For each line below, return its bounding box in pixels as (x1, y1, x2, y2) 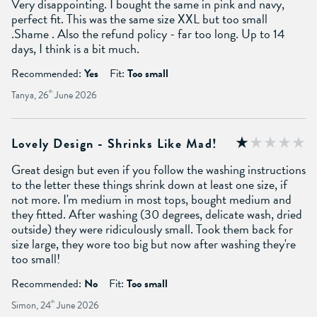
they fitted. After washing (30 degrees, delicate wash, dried (11, 204, 302, 224)
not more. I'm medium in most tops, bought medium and (11, 190, 292, 209)
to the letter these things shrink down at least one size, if (11, 175, 287, 195)
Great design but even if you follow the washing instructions (11, 160, 306, 180)
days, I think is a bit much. (11, 39, 139, 59)
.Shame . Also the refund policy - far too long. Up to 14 (11, 24, 285, 44)
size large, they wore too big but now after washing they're (11, 234, 296, 254)
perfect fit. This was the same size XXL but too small (11, 9, 267, 29)
